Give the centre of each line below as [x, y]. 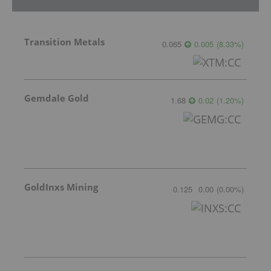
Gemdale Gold [57, 98]
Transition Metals [64, 42]
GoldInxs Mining [61, 187]
